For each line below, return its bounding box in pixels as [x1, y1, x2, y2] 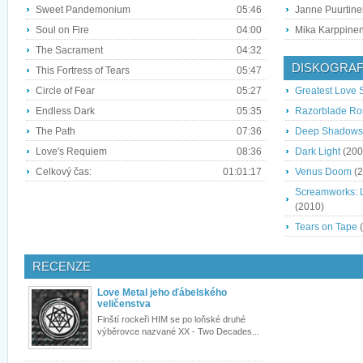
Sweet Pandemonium [36, 4, 130, 15]
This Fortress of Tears [36, 65, 130, 76]
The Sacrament [36, 45, 103, 56]
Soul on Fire [36, 24, 89, 36]
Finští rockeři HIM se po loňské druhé [97, 314, 246, 325]
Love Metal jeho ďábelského [97, 287, 227, 299]
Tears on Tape [295, 221, 357, 233]
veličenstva [97, 298, 151, 310]
